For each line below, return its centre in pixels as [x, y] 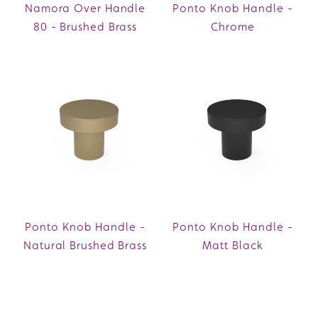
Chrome [233, 27]
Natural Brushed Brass [85, 246]
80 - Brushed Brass [85, 27]
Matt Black [233, 246]
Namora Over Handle [85, 9]
